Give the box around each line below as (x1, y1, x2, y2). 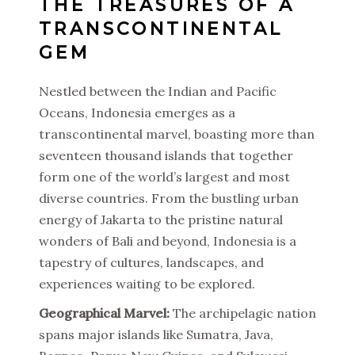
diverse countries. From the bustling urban (39, 190, 299, 206)
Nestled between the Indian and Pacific (39, 83, 277, 99)
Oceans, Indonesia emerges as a (39, 105, 235, 120)
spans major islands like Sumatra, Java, (39, 326, 273, 342)
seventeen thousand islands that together (39, 147, 293, 163)
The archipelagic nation (170, 305, 316, 321)
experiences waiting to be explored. (39, 276, 255, 292)
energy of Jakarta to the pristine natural (39, 212, 283, 227)
